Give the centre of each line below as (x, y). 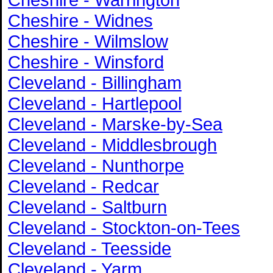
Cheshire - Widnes (80, 20)
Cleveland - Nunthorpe (96, 165)
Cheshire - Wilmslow (88, 41)
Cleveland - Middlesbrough (112, 144)
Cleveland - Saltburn (87, 207)
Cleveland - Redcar (83, 186)
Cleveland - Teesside (90, 248)
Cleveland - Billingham (95, 82)
